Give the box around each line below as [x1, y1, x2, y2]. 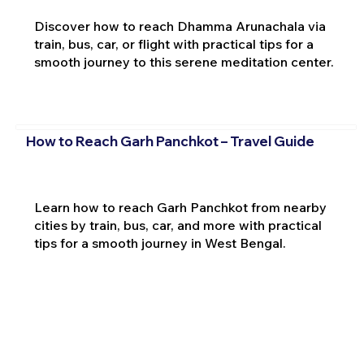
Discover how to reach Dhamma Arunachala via [33, 18, 326, 35]
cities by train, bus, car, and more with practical [33, 216, 322, 233]
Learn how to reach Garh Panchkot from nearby [33, 198, 327, 215]
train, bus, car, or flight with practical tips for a [33, 36, 314, 53]
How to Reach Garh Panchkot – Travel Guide [25, 132, 314, 149]
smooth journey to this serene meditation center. [33, 54, 334, 71]
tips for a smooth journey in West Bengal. [33, 234, 286, 251]
